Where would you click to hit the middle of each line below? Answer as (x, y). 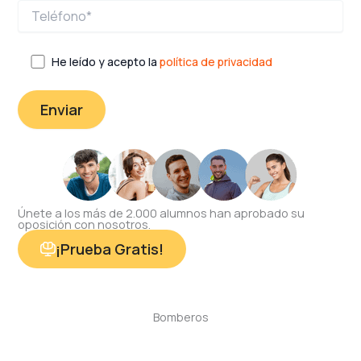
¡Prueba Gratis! (109, 249)
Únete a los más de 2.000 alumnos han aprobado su (162, 213)
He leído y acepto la (106, 61)
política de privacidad (216, 61)
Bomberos (180, 317)
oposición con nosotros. (85, 224)
